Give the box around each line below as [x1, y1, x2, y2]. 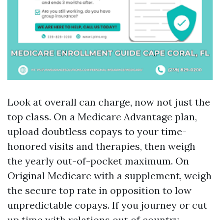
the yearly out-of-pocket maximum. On [7, 155, 189, 167]
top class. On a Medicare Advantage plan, [7, 110, 197, 123]
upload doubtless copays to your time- [7, 125, 187, 137]
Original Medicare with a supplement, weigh [7, 169, 212, 182]
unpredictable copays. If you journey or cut [7, 199, 207, 211]
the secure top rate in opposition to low [7, 184, 192, 196]
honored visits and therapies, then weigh [7, 140, 195, 152]
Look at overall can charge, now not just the [7, 96, 210, 108]
